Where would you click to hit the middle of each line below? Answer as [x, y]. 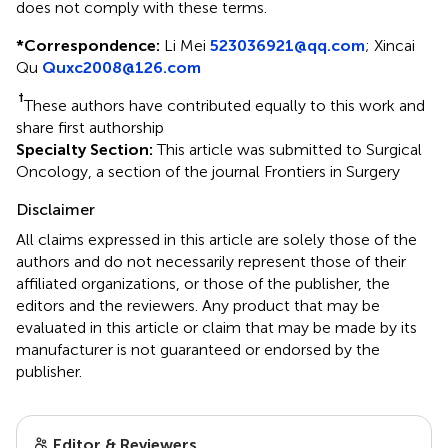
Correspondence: [92, 45]
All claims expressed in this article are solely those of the [216, 239]
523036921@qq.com [287, 45]
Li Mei [185, 45]
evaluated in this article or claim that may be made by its [216, 327]
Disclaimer [55, 209]
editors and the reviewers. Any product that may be [198, 305]
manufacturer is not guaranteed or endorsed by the [198, 349]
